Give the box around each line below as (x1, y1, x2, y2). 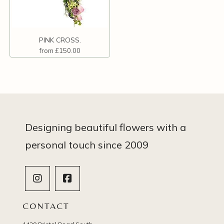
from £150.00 (39, 46, 80, 54)
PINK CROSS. (38, 35, 81, 44)
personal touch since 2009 (25, 138, 148, 151)
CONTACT (22, 200, 69, 211)
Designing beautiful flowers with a (25, 120, 186, 133)
